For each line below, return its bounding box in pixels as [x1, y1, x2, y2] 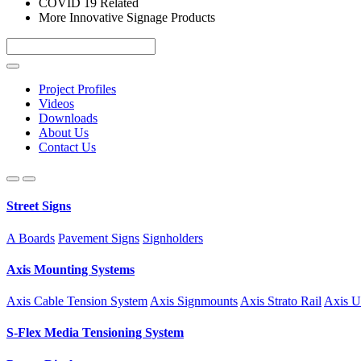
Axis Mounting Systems [6, 262, 135, 276]
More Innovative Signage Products [39, 10, 215, 24]
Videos [39, 97, 74, 110]
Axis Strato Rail [240, 294, 322, 309]
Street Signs [6, 199, 71, 214]
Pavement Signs [58, 230, 139, 245]
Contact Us [39, 140, 96, 154]
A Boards [6, 230, 55, 245]
